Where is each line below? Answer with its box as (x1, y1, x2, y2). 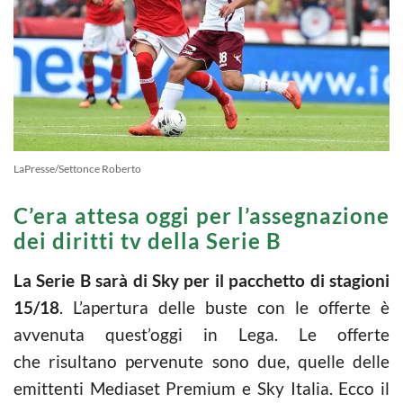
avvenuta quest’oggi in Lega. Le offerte (13, 323, 390, 345)
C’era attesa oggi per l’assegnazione (13, 201, 390, 228)
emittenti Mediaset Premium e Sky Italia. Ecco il (13, 377, 390, 399)
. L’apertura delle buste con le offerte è (59, 296, 390, 318)
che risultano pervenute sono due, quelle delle (13, 350, 390, 372)
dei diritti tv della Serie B (13, 227, 282, 254)
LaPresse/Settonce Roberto (13, 161, 141, 175)
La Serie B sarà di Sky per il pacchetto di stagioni (13, 269, 390, 291)
